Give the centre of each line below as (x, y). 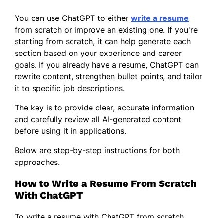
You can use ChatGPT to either (73, 18)
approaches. (37, 162)
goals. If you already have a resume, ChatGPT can (107, 64)
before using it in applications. (70, 131)
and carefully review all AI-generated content (98, 119)
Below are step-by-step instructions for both (97, 150)
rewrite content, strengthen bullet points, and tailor (109, 76)
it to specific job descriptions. (70, 88)
